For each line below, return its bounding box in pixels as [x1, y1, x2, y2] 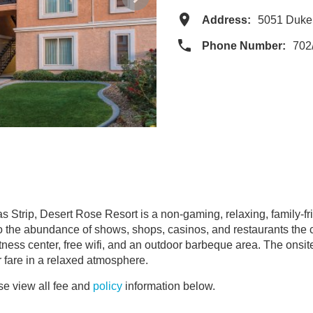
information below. [122, 280, 215, 292]
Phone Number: [202, 40, 286, 52]
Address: [202, 14, 251, 26]
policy [93, 280, 122, 292]
